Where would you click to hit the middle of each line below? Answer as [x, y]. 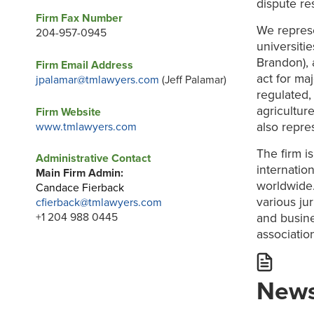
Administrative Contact [93, 159]
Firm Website [68, 112]
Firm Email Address [84, 65]
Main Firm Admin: [82, 173]
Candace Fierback [80, 188]
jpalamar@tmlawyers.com [97, 80]
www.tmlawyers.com [86, 127]
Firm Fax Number [79, 19]
